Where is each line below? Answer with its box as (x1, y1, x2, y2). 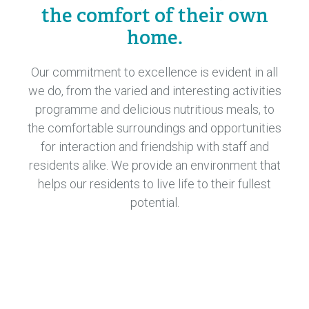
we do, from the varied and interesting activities (28, 83, 281, 98)
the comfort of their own (41, 3, 268, 28)
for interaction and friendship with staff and (40, 139, 269, 154)
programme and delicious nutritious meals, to (34, 102, 275, 117)
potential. (130, 195, 179, 210)
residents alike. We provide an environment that (28, 158, 281, 172)
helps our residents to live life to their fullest (38, 177, 271, 191)
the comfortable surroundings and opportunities (28, 121, 281, 135)
